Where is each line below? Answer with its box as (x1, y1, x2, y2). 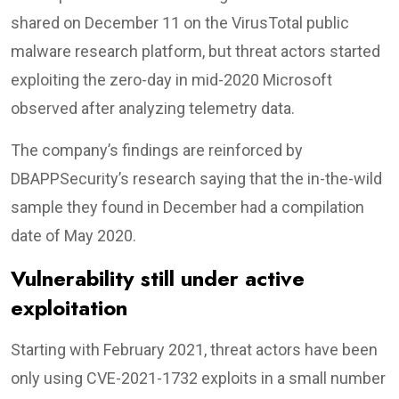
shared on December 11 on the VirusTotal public (11, 12, 349, 32)
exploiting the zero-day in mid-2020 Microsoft (11, 69, 332, 89)
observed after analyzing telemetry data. (11, 98, 295, 118)
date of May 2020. (11, 225, 136, 245)
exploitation (11, 291, 127, 323)
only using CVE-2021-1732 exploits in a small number (11, 368, 386, 387)
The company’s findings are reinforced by (11, 140, 303, 159)
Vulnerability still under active (11, 262, 305, 294)
